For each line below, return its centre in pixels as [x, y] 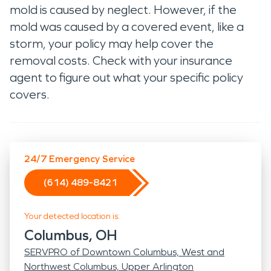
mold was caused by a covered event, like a [127, 27]
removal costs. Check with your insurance [121, 60]
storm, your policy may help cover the [112, 44]
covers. [31, 94]
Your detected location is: [72, 216]
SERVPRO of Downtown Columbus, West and [124, 252]
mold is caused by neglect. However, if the [123, 10]
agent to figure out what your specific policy [126, 77]
